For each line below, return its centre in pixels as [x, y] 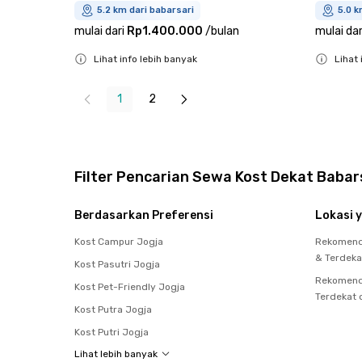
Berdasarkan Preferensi [144, 215]
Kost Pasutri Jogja [117, 264]
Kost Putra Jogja [113, 309]
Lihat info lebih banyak [145, 59]
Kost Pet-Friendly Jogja [130, 286]
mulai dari [99, 31]
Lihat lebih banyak [116, 354]
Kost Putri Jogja [112, 332]
